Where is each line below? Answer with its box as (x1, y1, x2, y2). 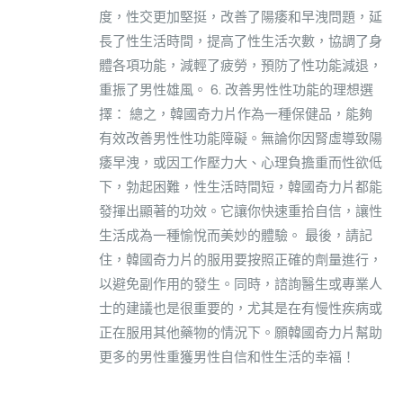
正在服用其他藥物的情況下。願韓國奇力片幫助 (99, 322, 382, 342)
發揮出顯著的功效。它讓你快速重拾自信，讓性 (99, 201, 382, 220)
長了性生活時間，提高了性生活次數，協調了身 (99, 31, 382, 50)
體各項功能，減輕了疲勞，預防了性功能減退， (99, 55, 382, 75)
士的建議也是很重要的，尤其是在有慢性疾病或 (99, 298, 382, 318)
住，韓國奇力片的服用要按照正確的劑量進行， (99, 249, 382, 269)
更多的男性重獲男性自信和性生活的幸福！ (99, 346, 355, 366)
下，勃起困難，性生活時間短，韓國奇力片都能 (99, 176, 382, 196)
